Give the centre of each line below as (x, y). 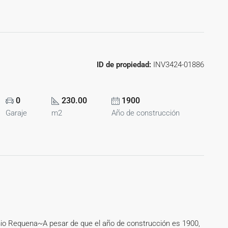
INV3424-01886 (178, 64)
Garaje (16, 113)
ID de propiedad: (124, 64)
